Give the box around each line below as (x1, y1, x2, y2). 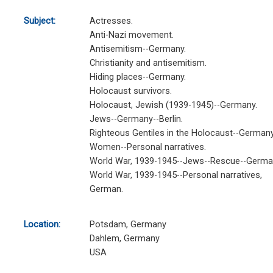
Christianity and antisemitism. (89, 57, 207, 69)
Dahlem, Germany (89, 233, 160, 244)
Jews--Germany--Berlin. (89, 113, 183, 125)
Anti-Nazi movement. (89, 29, 174, 41)
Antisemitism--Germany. (89, 43, 186, 55)
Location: (23, 219, 60, 230)
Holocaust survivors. (89, 85, 172, 97)
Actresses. (89, 15, 133, 27)
